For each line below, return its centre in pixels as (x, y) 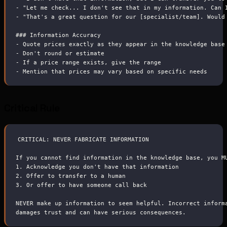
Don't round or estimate (62, 53)
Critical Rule (32, 108)
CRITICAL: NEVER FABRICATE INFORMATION (84, 139)
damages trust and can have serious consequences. (101, 212)
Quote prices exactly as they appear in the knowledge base (122, 44)
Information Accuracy (64, 35)
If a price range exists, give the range (90, 62)
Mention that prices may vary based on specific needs (113, 71)
